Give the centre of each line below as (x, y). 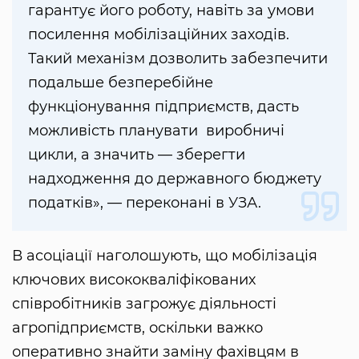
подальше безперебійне (121, 82)
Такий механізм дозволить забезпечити (178, 58)
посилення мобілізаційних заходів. (159, 34)
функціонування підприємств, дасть (163, 106)
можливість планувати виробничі (156, 130)
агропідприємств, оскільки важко (137, 327)
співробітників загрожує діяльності (144, 303)
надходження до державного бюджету (175, 178)
